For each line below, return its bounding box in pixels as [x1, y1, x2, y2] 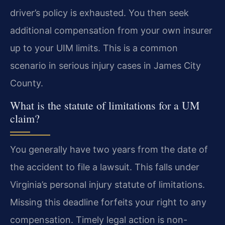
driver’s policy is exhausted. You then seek [10, 7, 189, 18]
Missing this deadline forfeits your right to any [10, 197, 206, 208]
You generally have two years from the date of [10, 144, 208, 155]
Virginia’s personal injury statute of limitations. [10, 179, 205, 190]
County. [10, 77, 43, 88]
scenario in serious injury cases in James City [10, 60, 201, 71]
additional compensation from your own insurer [10, 25, 212, 36]
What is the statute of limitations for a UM [10, 98, 200, 113]
